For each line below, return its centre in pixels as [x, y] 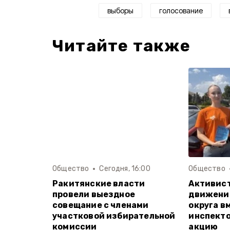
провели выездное [94, 194]
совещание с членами [101, 205]
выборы [120, 10]
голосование [181, 10]
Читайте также [122, 45]
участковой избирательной [114, 216]
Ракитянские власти [99, 183]
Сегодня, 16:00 [125, 168]
